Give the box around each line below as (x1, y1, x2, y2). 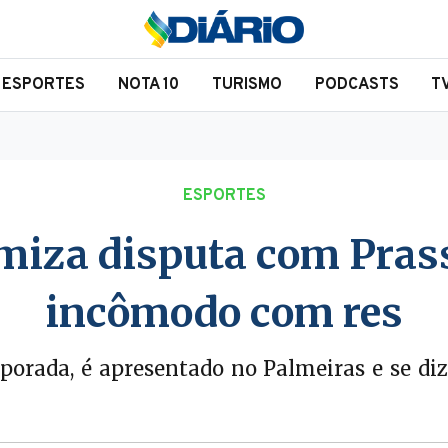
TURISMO (211, 75, 282, 95)
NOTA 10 (118, 75, 180, 95)
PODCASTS (314, 75, 399, 95)
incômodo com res (45, 288, 403, 338)
